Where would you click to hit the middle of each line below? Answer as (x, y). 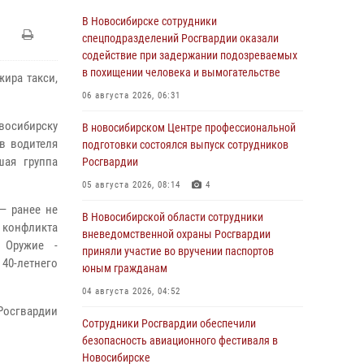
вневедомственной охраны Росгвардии (176, 234)
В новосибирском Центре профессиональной (189, 128)
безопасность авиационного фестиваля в (180, 340)
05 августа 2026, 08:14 (131, 185)
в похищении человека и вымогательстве (181, 72)
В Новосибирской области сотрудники (173, 217)
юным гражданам (125, 268)
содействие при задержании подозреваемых (190, 55)
